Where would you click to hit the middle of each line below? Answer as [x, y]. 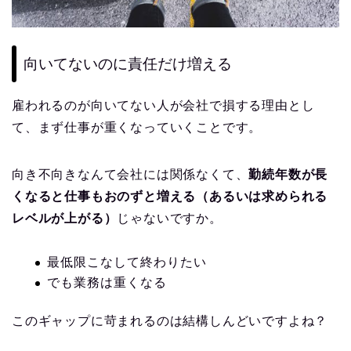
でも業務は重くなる [107, 283]
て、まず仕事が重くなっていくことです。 [137, 127]
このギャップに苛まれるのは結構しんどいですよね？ [170, 321]
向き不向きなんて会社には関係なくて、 [130, 174]
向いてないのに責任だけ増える [128, 63]
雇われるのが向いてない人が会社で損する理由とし [163, 105]
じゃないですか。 [170, 218]
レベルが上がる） [65, 218]
